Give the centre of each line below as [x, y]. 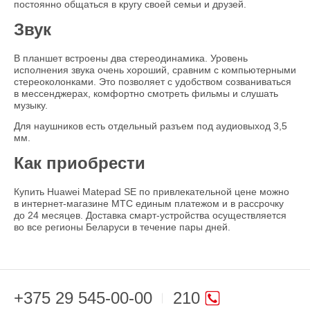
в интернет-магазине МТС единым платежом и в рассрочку [149, 204]
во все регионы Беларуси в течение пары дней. [122, 227]
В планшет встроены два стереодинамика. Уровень [131, 58]
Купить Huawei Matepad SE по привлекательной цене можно [152, 192]
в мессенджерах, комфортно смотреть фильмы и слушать [146, 94]
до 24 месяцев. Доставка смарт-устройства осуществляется [150, 216]
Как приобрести [80, 163]
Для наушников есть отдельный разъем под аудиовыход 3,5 [151, 126]
